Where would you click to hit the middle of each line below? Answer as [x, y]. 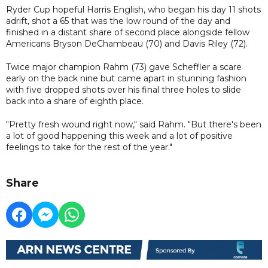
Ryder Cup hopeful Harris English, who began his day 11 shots [133, 9]
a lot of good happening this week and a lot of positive [119, 135]
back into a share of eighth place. [75, 101]
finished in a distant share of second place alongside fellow [128, 32]
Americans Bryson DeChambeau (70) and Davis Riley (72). [127, 43]
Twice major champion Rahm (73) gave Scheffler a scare [124, 67]
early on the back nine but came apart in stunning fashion [126, 78]
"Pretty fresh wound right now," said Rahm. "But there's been [134, 124]
